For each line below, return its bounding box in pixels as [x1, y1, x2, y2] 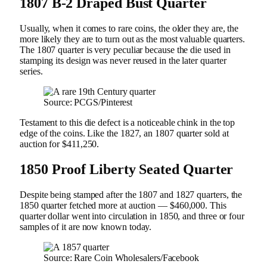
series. [20, 66, 45, 76]
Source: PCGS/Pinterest [44, 97, 133, 107]
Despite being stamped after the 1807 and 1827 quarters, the [20, 189, 243, 200]
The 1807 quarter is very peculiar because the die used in [20, 44, 231, 55]
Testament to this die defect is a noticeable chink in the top [20, 117, 235, 128]
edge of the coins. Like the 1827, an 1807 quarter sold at [20, 128, 229, 138]
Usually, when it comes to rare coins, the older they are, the [20, 23, 239, 33]
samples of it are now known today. [20, 221, 152, 232]
